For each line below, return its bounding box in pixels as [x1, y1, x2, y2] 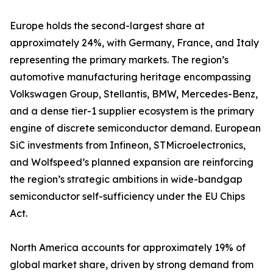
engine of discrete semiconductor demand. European [10, 122, 261, 135]
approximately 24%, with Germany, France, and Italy [10, 37, 259, 49]
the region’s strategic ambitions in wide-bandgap [10, 173, 243, 186]
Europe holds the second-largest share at [10, 19, 205, 32]
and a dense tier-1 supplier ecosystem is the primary [10, 105, 254, 118]
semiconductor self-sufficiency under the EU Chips [10, 190, 245, 203]
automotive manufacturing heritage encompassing [10, 71, 251, 83]
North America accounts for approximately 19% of [10, 241, 246, 254]
